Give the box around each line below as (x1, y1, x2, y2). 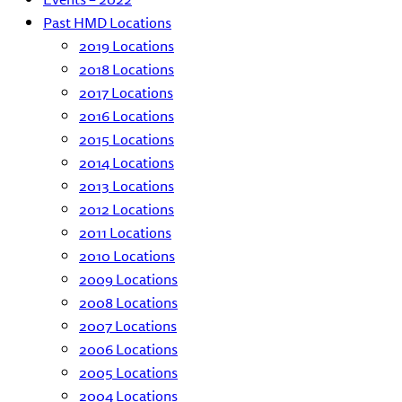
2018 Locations (79, 57, 174, 81)
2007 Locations (79, 314, 177, 337)
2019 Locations (79, 34, 174, 57)
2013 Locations (79, 174, 174, 197)
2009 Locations (79, 267, 178, 291)
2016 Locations (79, 104, 174, 127)
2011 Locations (79, 221, 171, 244)
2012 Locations (79, 197, 174, 221)
